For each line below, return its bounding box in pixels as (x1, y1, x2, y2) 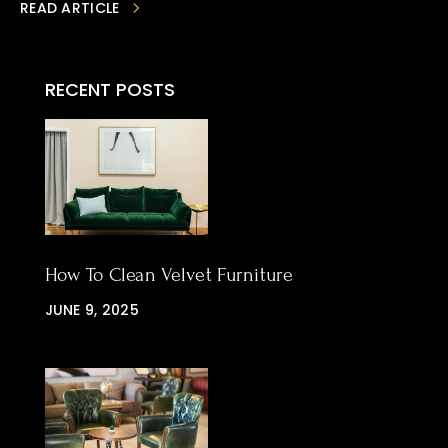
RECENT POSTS (44, 77, 175, 102)
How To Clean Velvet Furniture (44, 264, 294, 286)
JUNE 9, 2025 (44, 300, 139, 320)
